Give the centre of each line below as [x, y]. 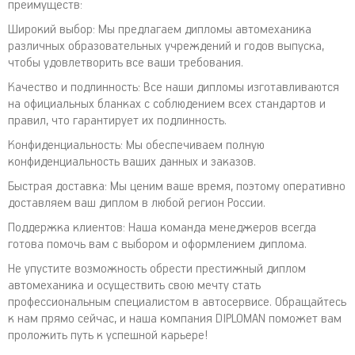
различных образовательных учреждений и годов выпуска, [166, 46]
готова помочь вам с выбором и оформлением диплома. [157, 244]
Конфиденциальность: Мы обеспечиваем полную [136, 145]
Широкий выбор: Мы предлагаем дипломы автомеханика [160, 30]
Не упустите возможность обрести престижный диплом [157, 269]
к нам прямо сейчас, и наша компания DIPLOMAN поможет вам [175, 319]
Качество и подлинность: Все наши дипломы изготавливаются [174, 88]
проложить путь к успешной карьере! [108, 336]
